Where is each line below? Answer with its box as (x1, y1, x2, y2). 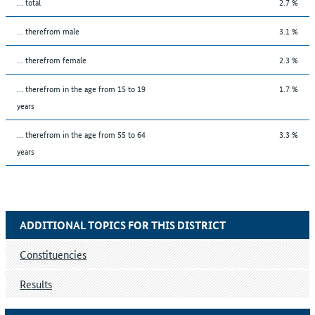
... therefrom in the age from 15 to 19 (17, 81, 146, 95)
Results (20, 276, 52, 291)
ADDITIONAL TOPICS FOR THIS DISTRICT (20, 217, 226, 233)
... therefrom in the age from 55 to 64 (17, 127, 146, 141)
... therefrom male (17, 23, 79, 37)
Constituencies (20, 246, 86, 262)
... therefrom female (17, 52, 86, 66)
